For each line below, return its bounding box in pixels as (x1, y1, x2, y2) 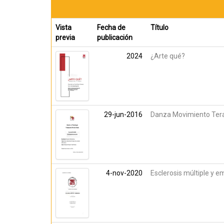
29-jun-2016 (104, 110, 142, 118)
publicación (97, 33, 132, 41)
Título (150, 23, 168, 31)
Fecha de (97, 23, 125, 31)
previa (55, 33, 75, 41)
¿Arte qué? (150, 52, 185, 60)
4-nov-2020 (106, 169, 142, 177)
